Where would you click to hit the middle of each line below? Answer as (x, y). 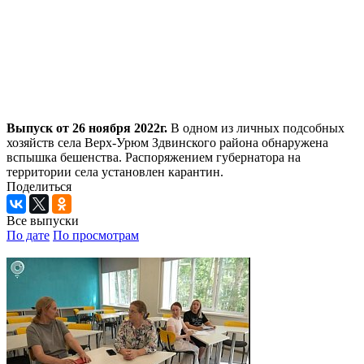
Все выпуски (43, 220)
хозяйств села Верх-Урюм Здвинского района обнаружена (167, 142)
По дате (28, 235)
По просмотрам (96, 235)
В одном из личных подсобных (256, 128)
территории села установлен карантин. (115, 171)
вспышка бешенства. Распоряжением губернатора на (154, 157)
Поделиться (39, 186)
